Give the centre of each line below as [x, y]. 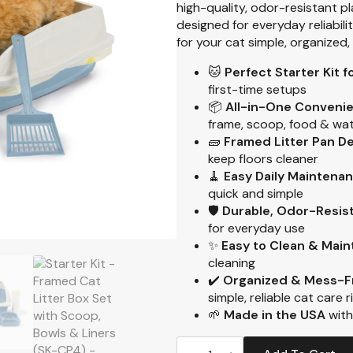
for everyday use [256, 228]
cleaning [232, 262]
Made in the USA [273, 314]
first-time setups [257, 89]
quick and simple [256, 193]
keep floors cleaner [263, 158]
